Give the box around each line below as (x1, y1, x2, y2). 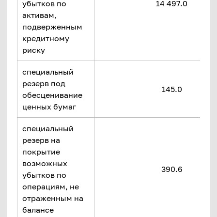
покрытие (22, 147, 60, 156)
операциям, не (22, 182, 79, 191)
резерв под (22, 78, 65, 88)
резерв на (22, 135, 60, 145)
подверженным (22, 22, 82, 31)
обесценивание (22, 90, 82, 100)
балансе (22, 205, 54, 215)
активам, (22, 10, 57, 20)
